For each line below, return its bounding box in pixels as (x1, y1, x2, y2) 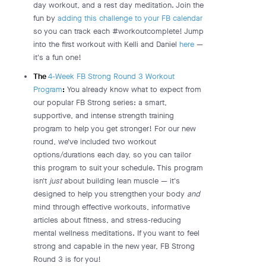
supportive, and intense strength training (33, 110, 174, 121)
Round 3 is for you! (33, 254, 101, 264)
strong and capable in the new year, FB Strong (33, 241, 195, 251)
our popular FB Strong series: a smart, (33, 97, 167, 107)
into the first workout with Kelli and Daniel (33, 39, 179, 49)
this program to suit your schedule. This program (33, 163, 203, 173)
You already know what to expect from (65, 84, 201, 94)
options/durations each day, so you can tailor (33, 150, 191, 160)
